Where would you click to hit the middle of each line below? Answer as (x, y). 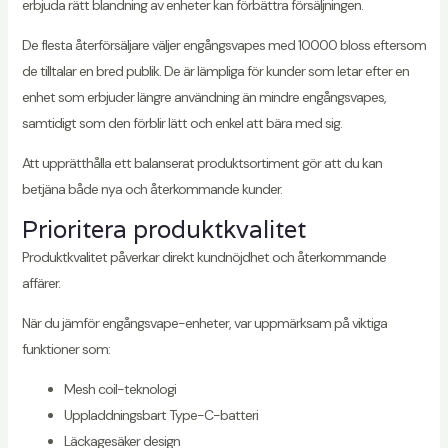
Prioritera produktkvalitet (163, 229)
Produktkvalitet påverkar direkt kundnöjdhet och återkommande (203, 256)
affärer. (40, 282)
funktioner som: (65, 348)
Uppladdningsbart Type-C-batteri (160, 414)
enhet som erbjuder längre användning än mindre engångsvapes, (203, 96)
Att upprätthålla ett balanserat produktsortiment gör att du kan (201, 162)
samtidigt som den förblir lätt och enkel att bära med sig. (181, 122)
